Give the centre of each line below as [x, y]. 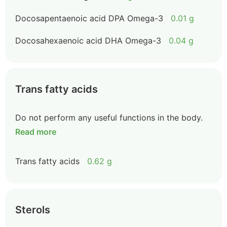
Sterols [33, 210]
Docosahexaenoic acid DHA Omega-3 [88, 41]
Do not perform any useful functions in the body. [109, 118]
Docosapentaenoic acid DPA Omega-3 [89, 18]
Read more [36, 132]
